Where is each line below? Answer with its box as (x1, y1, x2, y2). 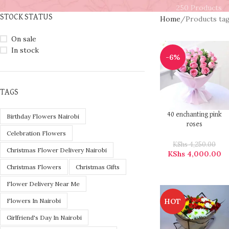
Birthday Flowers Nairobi (7, 112, 79, 121)
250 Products (176, 3, 222, 13)
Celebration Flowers (7, 129, 66, 138)
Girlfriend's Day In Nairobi (7, 214, 82, 222)
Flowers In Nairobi (7, 197, 61, 205)
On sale (11, 34, 36, 44)
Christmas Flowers (7, 163, 61, 171)
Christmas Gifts (76, 163, 120, 171)
